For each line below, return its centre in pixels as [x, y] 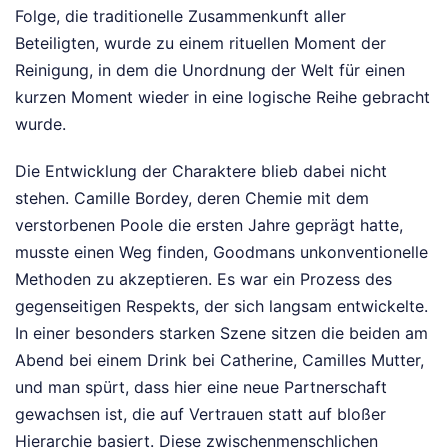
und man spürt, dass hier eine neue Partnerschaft [201, 387]
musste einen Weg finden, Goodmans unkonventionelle [221, 252]
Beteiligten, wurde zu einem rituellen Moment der [200, 43]
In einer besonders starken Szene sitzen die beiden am [221, 333]
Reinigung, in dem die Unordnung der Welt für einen [210, 70]
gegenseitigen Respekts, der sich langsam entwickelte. [221, 306]
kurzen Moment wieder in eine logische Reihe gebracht [222, 97]
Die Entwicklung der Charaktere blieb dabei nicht [201, 171]
